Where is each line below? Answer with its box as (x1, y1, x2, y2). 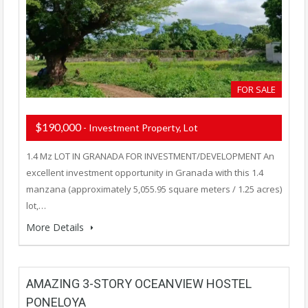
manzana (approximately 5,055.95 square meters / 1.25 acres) (26, 183, 282, 196)
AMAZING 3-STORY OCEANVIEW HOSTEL (26, 276, 252, 291)
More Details (26, 221, 87, 234)
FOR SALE (237, 83, 276, 96)
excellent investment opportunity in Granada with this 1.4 (26, 166, 263, 179)
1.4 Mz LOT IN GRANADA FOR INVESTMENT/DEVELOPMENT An (26, 150, 274, 163)
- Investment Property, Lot (83, 122, 198, 134)
